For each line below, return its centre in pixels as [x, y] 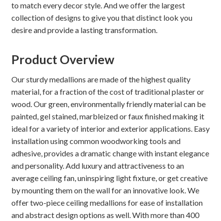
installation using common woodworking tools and [96, 141]
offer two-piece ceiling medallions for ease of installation [107, 203]
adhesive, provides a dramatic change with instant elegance [110, 153]
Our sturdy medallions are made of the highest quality [101, 79]
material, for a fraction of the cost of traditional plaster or [108, 92]
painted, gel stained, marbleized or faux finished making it [108, 116]
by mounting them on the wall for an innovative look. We [105, 190]
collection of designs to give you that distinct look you [102, 17]
